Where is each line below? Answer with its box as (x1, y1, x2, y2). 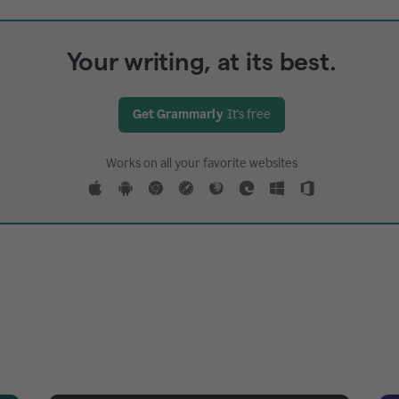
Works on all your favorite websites (105, 155, 297, 171)
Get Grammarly (132, 106, 224, 122)
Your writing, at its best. (66, 47, 337, 75)
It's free (226, 106, 271, 122)
